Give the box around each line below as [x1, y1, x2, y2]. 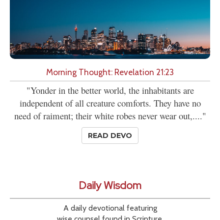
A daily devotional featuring [63, 203, 157, 213]
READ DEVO [88, 131, 132, 140]
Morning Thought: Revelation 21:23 [46, 67, 174, 78]
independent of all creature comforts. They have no [19, 97, 201, 110]
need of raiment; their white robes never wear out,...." [14, 110, 206, 122]
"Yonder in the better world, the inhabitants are [26, 84, 194, 97]
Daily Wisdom [79, 178, 141, 193]
